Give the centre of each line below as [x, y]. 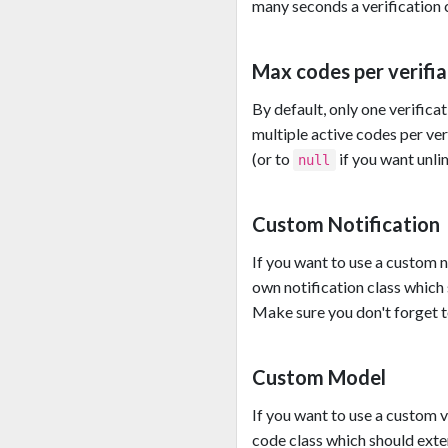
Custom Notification [346, 224]
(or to [272, 159]
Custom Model [319, 377]
